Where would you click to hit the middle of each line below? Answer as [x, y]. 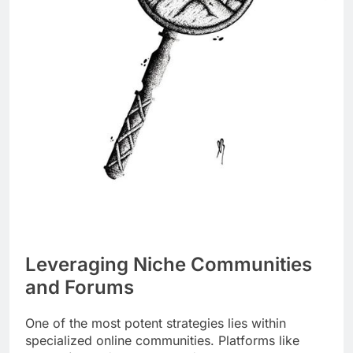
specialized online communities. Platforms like [162, 341]
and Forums [80, 288]
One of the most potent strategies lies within [156, 323]
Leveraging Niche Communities [169, 265]
